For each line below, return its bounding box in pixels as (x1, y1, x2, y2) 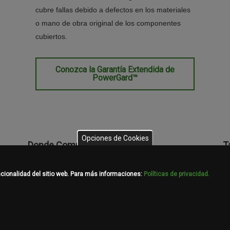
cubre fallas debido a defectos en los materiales (35, 5, 190, 14)
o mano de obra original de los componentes (35, 18, 181, 27)
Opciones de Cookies (81, 134, 149, 142)
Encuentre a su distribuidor (28, 161, 114, 170)
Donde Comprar (28, 139, 91, 150)
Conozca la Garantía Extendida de (55, 64, 175, 74)
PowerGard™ (92, 72, 138, 83)
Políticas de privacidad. (144, 170, 210, 178)
